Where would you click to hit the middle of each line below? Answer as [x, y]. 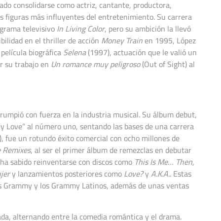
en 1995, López [169, 41]
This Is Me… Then [163, 162]
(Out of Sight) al [167, 64]
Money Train [122, 41]
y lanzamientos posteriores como [67, 174]
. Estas [181, 174]
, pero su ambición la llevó [148, 29]
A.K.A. [160, 174]
